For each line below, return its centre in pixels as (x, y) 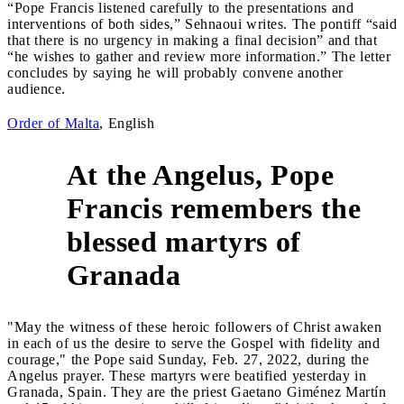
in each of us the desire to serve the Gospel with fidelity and (193, 343)
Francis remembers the (213, 208)
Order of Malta (53, 123)
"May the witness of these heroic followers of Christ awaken (194, 326)
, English (127, 123)
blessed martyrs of (184, 241)
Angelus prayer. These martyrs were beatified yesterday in (187, 375)
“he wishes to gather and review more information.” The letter (199, 56)
